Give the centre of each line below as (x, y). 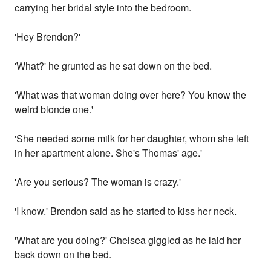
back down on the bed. (63, 255)
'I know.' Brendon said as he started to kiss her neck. (126, 211)
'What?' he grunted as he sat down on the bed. (113, 66)
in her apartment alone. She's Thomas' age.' (109, 153)
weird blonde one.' (54, 109)
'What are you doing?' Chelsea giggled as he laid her (128, 240)
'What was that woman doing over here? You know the (131, 95)
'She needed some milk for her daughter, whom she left (132, 139)
